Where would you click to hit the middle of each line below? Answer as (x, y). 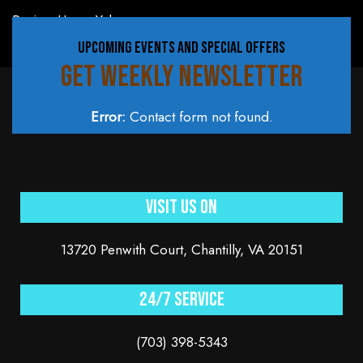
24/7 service (181, 300)
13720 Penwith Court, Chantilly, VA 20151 (181, 250)
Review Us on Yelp (66, 21)
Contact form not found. (199, 117)
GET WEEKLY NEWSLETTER (181, 77)
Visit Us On (181, 207)
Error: (108, 117)
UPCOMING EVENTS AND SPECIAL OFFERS (181, 48)
